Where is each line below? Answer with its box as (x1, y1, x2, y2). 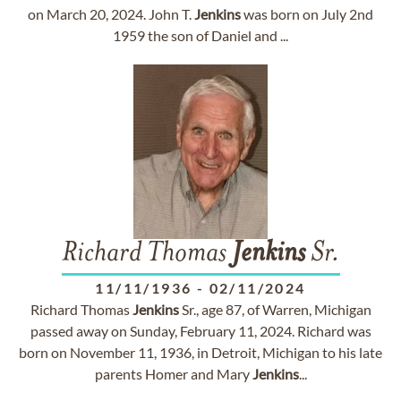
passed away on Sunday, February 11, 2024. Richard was (30, 322, 371, 339)
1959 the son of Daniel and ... (113, 27, 288, 44)
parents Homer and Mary (94, 365, 252, 382)
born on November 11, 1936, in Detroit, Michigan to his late (19, 344, 382, 361)
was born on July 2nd (241, 5, 373, 22)
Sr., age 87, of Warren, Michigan (178, 301, 371, 318)
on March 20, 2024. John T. (28, 5, 194, 22)
